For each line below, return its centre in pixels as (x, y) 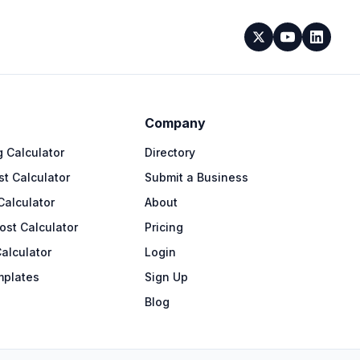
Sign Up (166, 277)
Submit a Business (196, 177)
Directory (170, 152)
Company (175, 123)
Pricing (164, 227)
